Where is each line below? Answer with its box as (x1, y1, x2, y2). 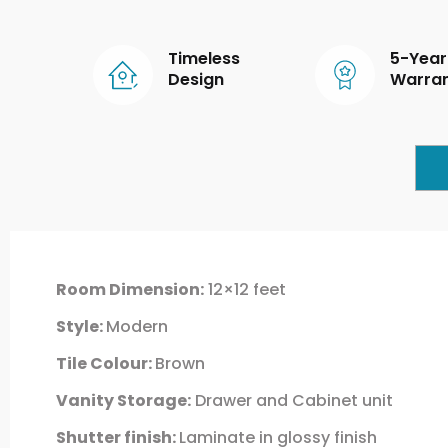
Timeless (167, 47, 240, 70)
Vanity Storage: (55, 388, 191, 412)
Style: (55, 314, 106, 338)
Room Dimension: (55, 277, 204, 301)
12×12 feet (203, 277, 286, 301)
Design (167, 68, 224, 91)
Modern (105, 314, 168, 338)
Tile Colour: (55, 351, 155, 375)
